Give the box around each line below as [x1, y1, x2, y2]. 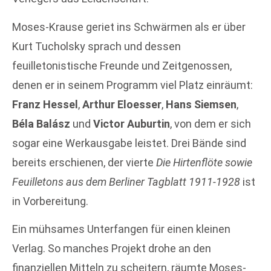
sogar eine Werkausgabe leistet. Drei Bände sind [12, 136, 246, 149]
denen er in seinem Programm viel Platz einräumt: [12, 78, 253, 91]
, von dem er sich [170, 117, 251, 130]
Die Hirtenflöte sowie [156, 155, 252, 169]
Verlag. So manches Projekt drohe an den [12, 241, 211, 255]
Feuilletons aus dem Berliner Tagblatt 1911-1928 [12, 175, 240, 188]
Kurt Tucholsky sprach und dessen [12, 39, 181, 53]
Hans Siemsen [166, 97, 237, 111]
